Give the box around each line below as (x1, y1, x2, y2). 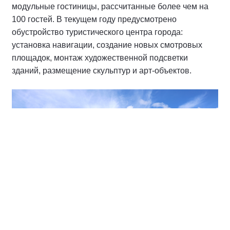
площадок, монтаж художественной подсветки (12, 53, 188, 63)
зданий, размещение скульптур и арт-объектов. (12, 66, 191, 75)
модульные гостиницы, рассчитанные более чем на (12, 2, 208, 11)
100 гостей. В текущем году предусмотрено (12, 15, 177, 24)
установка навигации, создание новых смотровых (12, 41, 202, 50)
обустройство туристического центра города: (12, 28, 183, 37)
